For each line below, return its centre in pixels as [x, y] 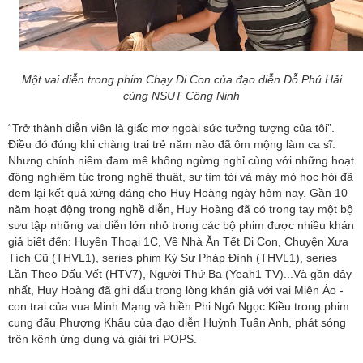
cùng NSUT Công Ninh [181, 96]
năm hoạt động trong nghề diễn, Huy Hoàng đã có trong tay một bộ [181, 209]
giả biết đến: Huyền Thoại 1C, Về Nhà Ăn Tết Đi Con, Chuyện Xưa [178, 242]
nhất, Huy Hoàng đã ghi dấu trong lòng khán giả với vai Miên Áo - [176, 290]
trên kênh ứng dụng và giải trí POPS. [102, 339]
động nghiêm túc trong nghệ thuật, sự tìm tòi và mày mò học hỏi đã [181, 177]
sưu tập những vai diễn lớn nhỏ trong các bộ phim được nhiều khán [181, 226]
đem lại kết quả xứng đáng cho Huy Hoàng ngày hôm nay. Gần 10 [178, 193]
